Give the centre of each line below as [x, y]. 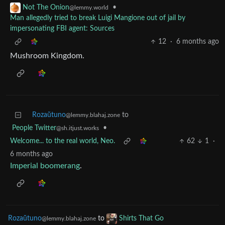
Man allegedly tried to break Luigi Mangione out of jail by [98, 18]
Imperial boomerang [45, 166]
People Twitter [34, 128]
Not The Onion [46, 8]
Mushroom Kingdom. [47, 56]
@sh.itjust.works [78, 128]
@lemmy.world [89, 8]
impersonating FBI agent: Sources [62, 29]
